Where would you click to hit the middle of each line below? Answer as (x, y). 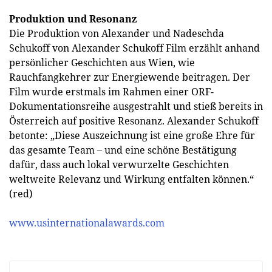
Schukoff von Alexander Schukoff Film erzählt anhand (134, 48)
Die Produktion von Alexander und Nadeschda (117, 33)
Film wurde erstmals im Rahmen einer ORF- (111, 92)
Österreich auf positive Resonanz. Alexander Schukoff (134, 121)
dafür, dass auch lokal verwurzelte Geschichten (119, 165)
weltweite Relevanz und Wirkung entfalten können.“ (131, 179)
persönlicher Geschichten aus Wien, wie (102, 63)
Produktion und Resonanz (73, 19)
